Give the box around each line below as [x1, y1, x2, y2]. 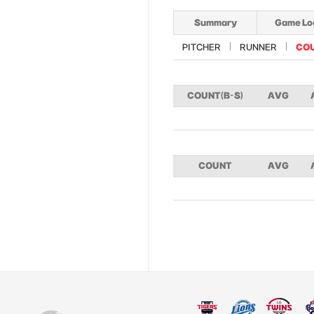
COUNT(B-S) [187, 90, 243, 100]
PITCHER [182, 42, 221, 52]
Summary [193, 18, 237, 27]
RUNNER [240, 42, 277, 52]
